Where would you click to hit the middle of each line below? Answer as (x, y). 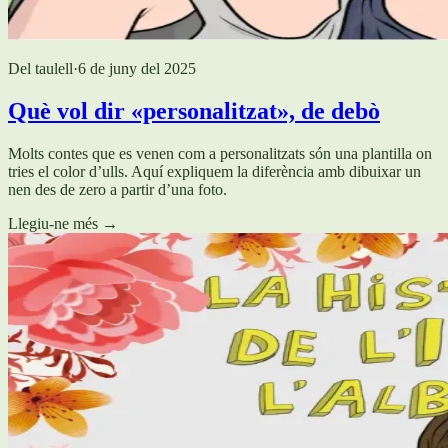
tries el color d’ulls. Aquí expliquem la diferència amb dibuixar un (214, 171)
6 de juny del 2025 (137, 68)
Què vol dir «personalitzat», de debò (194, 110)
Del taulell (40, 68)
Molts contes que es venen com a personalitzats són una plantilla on (220, 153)
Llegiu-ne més (53, 223)
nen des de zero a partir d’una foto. (117, 189)
